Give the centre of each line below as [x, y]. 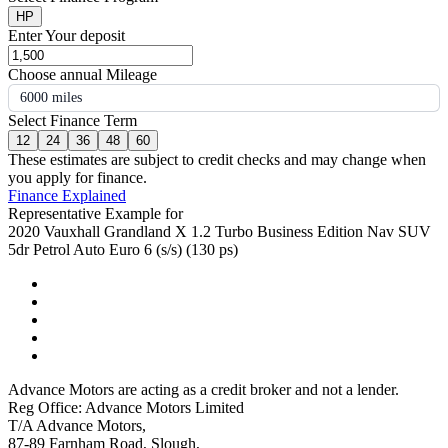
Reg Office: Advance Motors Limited [126, 408]
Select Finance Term [72, 121]
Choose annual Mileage [82, 75]
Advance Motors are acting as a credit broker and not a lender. [203, 390]
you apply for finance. [77, 178]
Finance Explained [67, 196]
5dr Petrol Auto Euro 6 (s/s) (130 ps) [123, 250]
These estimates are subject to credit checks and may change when [217, 160]
